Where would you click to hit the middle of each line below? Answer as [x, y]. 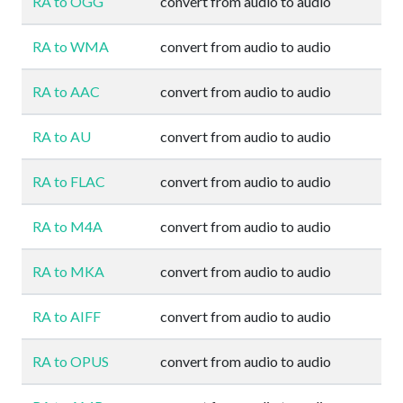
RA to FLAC [69, 181]
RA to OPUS [71, 361]
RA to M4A [67, 226]
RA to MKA [68, 271]
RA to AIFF [67, 316]
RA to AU [62, 136]
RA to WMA [71, 46]
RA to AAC [66, 91]
